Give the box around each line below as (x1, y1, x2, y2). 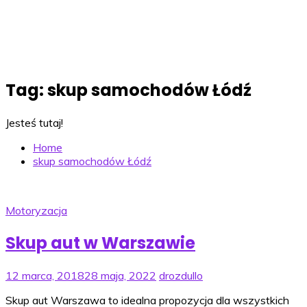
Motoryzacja (5, 203, 67, 217)
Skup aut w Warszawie (5, 231, 195, 254)
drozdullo (159, 268, 203, 282)
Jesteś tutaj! (5, 115, 63, 130)
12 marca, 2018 (5, 268, 84, 282)
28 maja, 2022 (84, 268, 156, 282)
